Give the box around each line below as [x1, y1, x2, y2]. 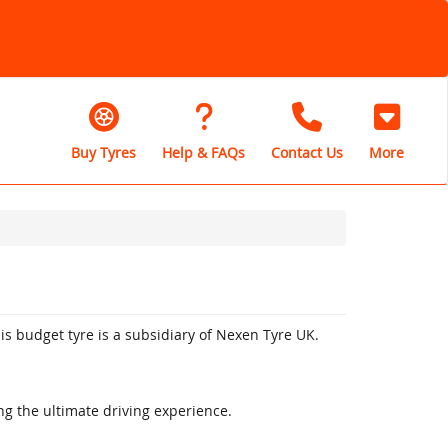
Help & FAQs [162, 142, 245, 162]
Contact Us [271, 142, 343, 162]
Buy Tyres [71, 142, 136, 162]
